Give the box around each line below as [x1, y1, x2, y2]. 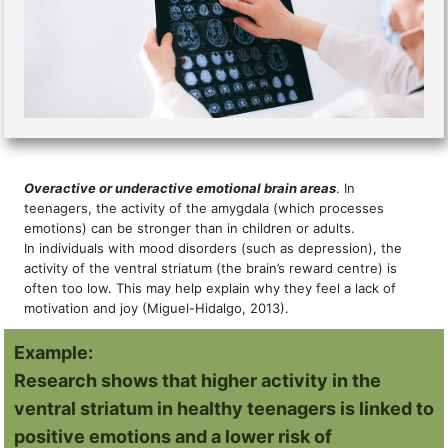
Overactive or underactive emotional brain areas [24, 179, 336, 196]
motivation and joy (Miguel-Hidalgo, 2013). [24, 299, 293, 316]
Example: [14, 341, 97, 363]
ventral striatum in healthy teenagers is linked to [14, 397, 434, 419]
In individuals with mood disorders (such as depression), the [24, 239, 402, 256]
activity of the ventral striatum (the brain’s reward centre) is [24, 259, 397, 276]
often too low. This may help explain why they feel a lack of [24, 279, 396, 296]
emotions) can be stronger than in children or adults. [24, 219, 359, 236]
